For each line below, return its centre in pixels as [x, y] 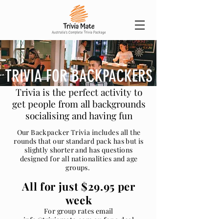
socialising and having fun [79, 115]
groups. [79, 167]
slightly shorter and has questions [79, 150]
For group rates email [79, 211]
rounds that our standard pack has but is [79, 141]
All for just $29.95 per [79, 186]
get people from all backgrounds [79, 104]
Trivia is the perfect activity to [79, 92]
